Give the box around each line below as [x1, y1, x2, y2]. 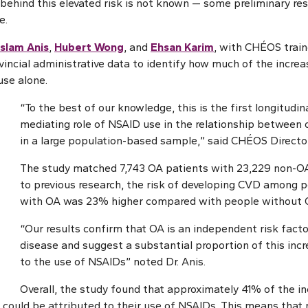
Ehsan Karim [151, 41, 214, 54]
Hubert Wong [54, 41, 124, 54]
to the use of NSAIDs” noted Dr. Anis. [20, 255, 206, 268]
